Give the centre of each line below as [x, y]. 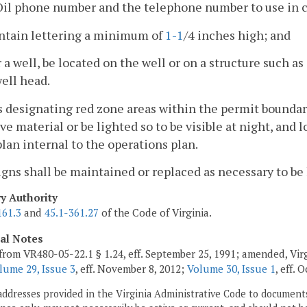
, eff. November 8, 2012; [131, 268]
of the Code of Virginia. [155, 213]
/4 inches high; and [237, 35]
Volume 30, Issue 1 [231, 268]
